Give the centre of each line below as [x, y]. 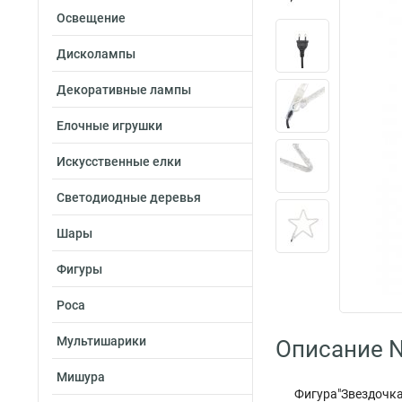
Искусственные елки [119, 162]
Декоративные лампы [124, 90]
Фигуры [79, 269]
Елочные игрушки [109, 126]
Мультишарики [101, 341]
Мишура [81, 377]
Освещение [91, 18]
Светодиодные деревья [129, 197]
